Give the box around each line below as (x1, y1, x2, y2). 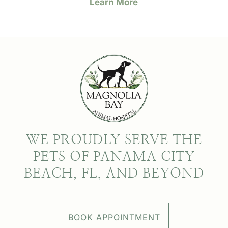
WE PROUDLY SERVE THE (26, 133, 202, 147)
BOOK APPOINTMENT (68, 212, 160, 222)
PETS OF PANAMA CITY (33, 150, 195, 163)
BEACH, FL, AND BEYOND (24, 166, 204, 180)
